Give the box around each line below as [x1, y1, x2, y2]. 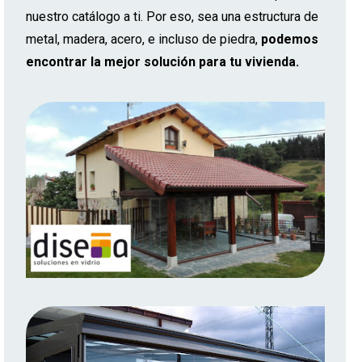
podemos [260, 32, 318, 48]
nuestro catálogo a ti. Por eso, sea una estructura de [25, 9, 318, 25]
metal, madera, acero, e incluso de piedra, [25, 32, 261, 48]
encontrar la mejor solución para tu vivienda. [25, 54, 299, 70]
